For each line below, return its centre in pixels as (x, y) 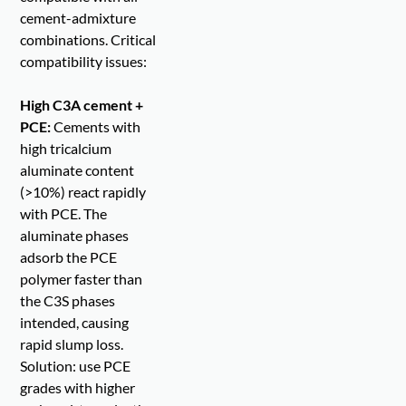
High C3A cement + (82, 105)
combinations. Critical (88, 40)
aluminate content (77, 170)
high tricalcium (66, 149)
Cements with (96, 127)
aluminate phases (75, 236)
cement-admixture (78, 18)
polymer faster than (82, 279)
